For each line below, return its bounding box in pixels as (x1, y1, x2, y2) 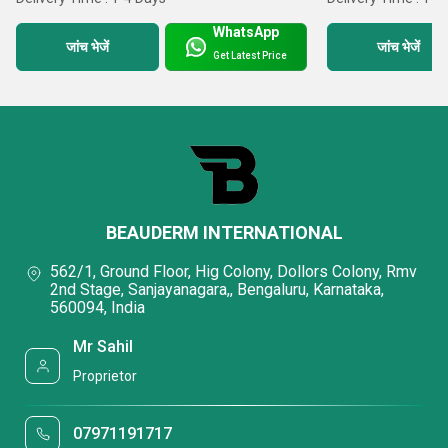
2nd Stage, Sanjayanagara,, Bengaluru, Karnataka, (50, 280, 384, 300)
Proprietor (73, 368, 138, 385)
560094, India (50, 298, 145, 318)
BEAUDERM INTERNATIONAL (105, 222, 343, 244)
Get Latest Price (213, 49, 288, 61)
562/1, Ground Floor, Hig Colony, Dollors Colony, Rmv (50, 262, 417, 282)
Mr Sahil (73, 336, 134, 356)
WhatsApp (213, 24, 280, 41)
